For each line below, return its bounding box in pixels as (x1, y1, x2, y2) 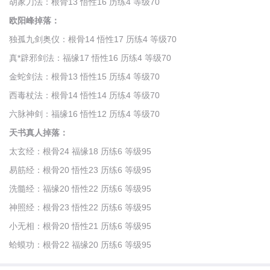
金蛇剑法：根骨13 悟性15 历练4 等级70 (9, 72, 160, 81)
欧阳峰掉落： (9, 16, 60, 25)
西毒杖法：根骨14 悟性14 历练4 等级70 (9, 90, 160, 100)
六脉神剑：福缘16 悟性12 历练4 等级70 (9, 109, 160, 119)
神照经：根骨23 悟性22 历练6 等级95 (9, 202, 151, 212)
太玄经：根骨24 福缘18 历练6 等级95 (9, 146, 151, 156)
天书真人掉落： (9, 128, 68, 137)
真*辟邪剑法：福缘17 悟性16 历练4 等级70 (9, 53, 171, 63)
